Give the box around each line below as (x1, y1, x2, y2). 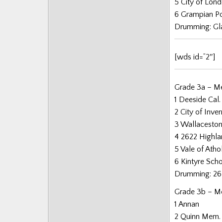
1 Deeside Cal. (174, 95, 221, 104)
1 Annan (174, 200, 199, 209)
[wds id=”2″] (174, 52, 215, 61)
